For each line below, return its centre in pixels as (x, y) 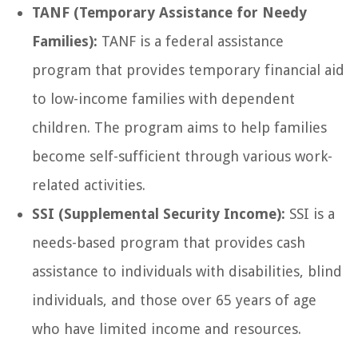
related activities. (89, 185)
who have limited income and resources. (167, 329)
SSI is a (310, 214)
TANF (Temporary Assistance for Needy (169, 13)
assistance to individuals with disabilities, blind (187, 272)
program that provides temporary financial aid (188, 70)
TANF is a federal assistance (191, 42)
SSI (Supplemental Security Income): (159, 214)
